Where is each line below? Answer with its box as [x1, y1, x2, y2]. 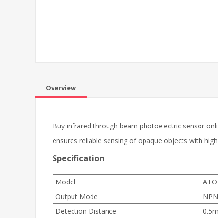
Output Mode [55, 192, 98, 201]
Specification [53, 153, 105, 163]
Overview [46, 83, 76, 92]
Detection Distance [55, 206, 116, 216]
